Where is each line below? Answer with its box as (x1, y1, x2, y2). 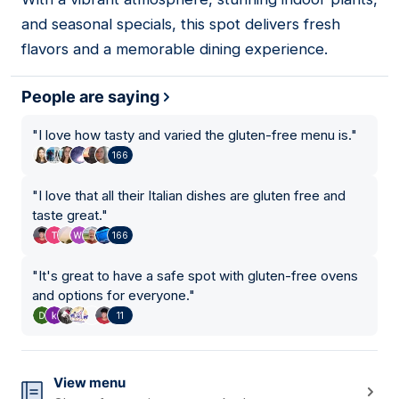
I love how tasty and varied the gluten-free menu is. (38, 126, 351, 144)
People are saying (21, 87, 159, 107)
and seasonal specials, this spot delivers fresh (21, 15, 340, 34)
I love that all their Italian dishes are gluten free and (38, 187, 346, 205)
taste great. (32, 207, 102, 224)
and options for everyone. (32, 287, 189, 305)
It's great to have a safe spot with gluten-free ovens (38, 267, 358, 285)
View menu (53, 374, 126, 392)
